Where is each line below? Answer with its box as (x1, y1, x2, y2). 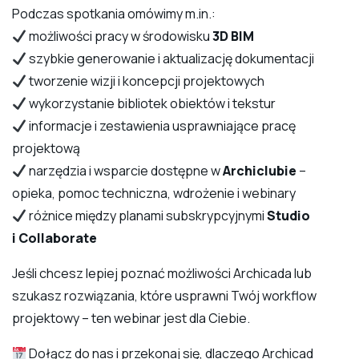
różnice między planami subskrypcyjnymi (26, 207, 268, 225)
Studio (267, 207, 311, 225)
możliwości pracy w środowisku (26, 27, 213, 46)
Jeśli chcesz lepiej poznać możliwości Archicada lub (12, 264, 312, 283)
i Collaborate (12, 229, 97, 248)
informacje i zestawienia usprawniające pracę (26, 117, 296, 135)
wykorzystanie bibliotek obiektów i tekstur (26, 95, 276, 113)
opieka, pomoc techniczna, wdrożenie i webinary (12, 184, 296, 203)
